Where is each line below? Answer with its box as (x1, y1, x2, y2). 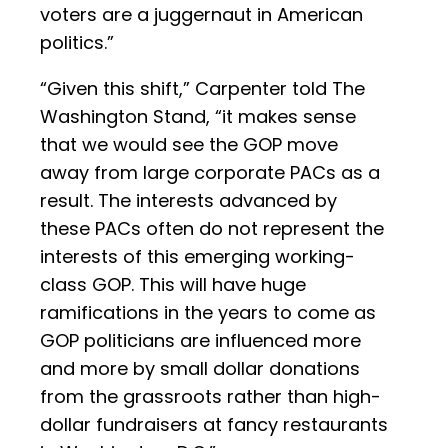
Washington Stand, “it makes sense (40, 104, 356, 130)
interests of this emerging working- (40, 244, 355, 270)
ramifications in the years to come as (40, 300, 376, 326)
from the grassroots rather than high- (40, 384, 381, 410)
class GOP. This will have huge (40, 272, 306, 298)
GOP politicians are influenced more (40, 328, 361, 354)
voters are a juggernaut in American (40, 2, 363, 28)
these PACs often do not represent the (40, 216, 384, 242)
